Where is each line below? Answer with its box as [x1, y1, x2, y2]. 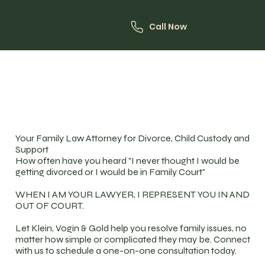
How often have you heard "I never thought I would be [15, 154, 240, 166]
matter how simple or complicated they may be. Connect [15, 233, 250, 245]
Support [15, 143, 50, 155]
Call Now [149, 20, 188, 33]
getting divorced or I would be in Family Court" [15, 166, 205, 177]
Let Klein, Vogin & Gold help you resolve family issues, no [15, 222, 247, 234]
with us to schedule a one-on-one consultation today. [15, 244, 237, 256]
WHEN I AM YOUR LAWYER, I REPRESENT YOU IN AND [15, 188, 250, 200]
